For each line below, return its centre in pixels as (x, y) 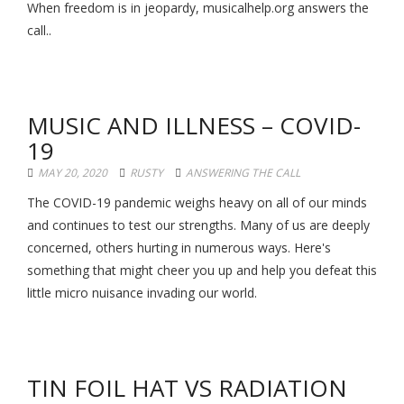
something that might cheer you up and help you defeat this (202, 270)
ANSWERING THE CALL (243, 173)
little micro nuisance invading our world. (142, 293)
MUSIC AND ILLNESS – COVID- (194, 125)
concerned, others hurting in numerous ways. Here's (179, 248)
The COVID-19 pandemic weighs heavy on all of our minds (197, 202)
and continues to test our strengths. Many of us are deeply (198, 225)
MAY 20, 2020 (73, 173)
